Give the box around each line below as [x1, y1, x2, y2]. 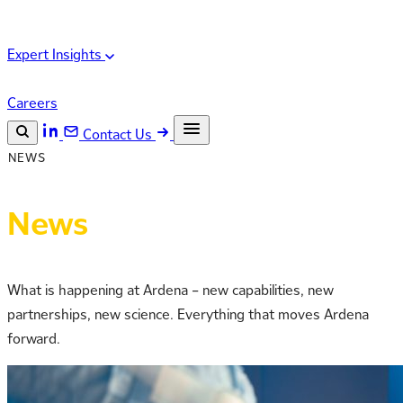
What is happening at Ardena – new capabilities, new [7, 279, 334, 300]
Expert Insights [7, 43, 105, 65]
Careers [7, 92, 58, 113]
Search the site [31, 150, 126, 172]
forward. [7, 327, 60, 349]
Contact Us [83, 123, 156, 145]
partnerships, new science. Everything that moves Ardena [7, 303, 369, 325]
